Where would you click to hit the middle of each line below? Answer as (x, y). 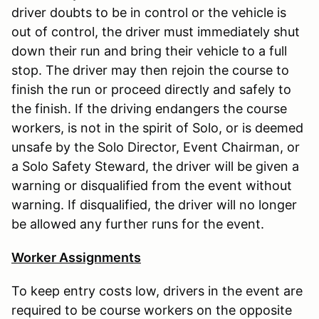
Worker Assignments (76, 257)
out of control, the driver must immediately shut (156, 31)
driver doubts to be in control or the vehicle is (149, 12)
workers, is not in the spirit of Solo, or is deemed (157, 127)
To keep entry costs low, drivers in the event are (157, 291)
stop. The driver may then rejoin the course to (150, 70)
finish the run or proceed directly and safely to (151, 89)
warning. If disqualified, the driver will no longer (154, 204)
